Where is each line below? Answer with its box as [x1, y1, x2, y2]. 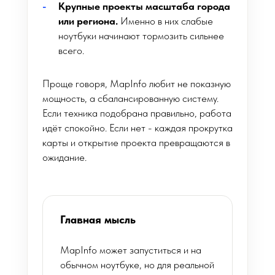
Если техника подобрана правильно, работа [42, 107, 231, 119]
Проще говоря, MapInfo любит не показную [42, 77, 231, 90]
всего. [58, 44, 84, 56]
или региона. [58, 15, 118, 27]
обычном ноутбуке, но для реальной [60, 258, 214, 271]
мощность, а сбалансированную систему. [42, 92, 219, 104]
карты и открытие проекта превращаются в [42, 136, 230, 149]
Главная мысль [60, 213, 136, 226]
